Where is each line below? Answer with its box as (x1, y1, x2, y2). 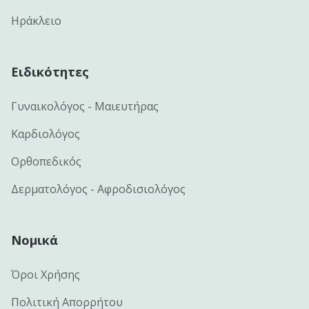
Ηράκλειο (11, 13, 61, 28)
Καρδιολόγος (11, 126, 80, 141)
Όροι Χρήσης (11, 267, 80, 282)
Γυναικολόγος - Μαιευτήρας (11, 99, 159, 114)
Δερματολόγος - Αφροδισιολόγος (11, 181, 186, 197)
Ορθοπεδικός (11, 154, 81, 169)
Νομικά (11, 232, 58, 248)
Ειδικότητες (11, 63, 89, 80)
